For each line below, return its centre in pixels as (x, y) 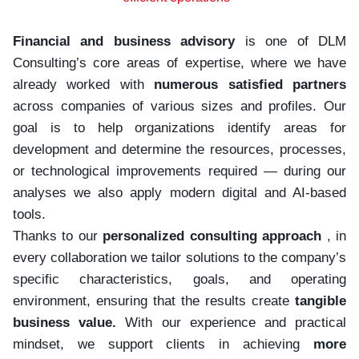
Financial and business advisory (124, 41)
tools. (29, 214)
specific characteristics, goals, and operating (179, 279)
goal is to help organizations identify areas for (179, 128)
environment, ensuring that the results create (154, 301)
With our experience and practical (232, 323)
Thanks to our (58, 236)
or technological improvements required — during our (179, 171)
